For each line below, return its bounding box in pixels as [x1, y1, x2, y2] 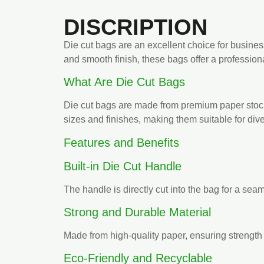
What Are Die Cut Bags [64, 75, 185, 89]
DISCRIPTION [64, 14, 207, 39]
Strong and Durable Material [64, 206, 211, 219]
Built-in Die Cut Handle [64, 159, 181, 173]
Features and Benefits [64, 136, 179, 149]
